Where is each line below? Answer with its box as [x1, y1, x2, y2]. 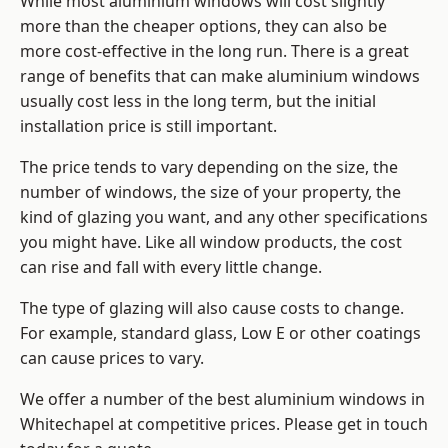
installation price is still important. [20, 115, 277, 138]
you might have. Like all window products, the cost [20, 231, 402, 254]
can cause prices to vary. [20, 347, 204, 370]
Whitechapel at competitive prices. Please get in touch [20, 413, 428, 436]
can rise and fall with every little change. [20, 256, 322, 279]
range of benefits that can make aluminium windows [20, 65, 420, 88]
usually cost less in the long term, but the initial [20, 90, 376, 113]
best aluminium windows [217, 388, 407, 411]
